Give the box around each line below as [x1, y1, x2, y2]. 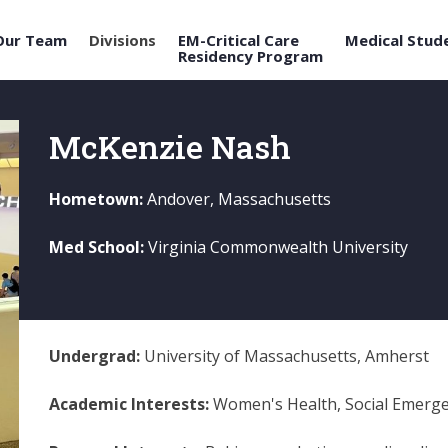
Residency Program [178, 46, 323, 67]
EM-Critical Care [178, 30, 299, 51]
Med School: [48, 236, 148, 259]
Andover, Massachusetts [146, 188, 331, 211]
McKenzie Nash [48, 125, 291, 168]
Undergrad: [48, 345, 144, 367]
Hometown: [48, 188, 147, 211]
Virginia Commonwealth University [147, 236, 408, 259]
